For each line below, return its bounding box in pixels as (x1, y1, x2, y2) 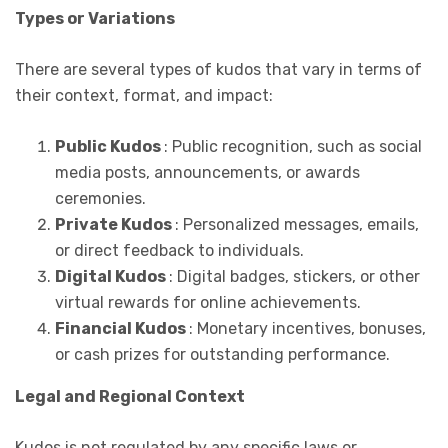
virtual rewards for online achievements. (55, 292, 361, 312)
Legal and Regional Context (15, 386, 245, 406)
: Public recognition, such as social (164, 136, 422, 156)
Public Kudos (55, 136, 164, 156)
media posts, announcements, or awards (55, 162, 360, 182)
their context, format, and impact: (15, 85, 273, 105)
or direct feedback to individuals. (55, 240, 304, 260)
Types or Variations (15, 8, 175, 28)
